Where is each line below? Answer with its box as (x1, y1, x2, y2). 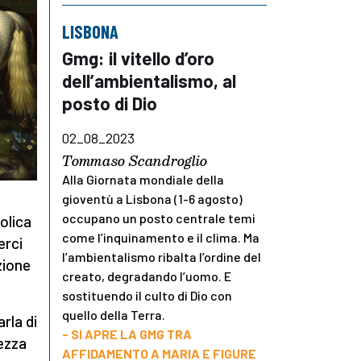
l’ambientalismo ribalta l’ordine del (62, 248, 261, 264)
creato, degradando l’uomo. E (62, 268, 231, 284)
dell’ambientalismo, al (62, 68, 236, 92)
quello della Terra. (62, 306, 165, 322)
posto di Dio (62, 91, 157, 114)
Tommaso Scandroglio (62, 149, 207, 172)
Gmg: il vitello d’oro (62, 46, 214, 69)
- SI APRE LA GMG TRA (62, 326, 192, 342)
